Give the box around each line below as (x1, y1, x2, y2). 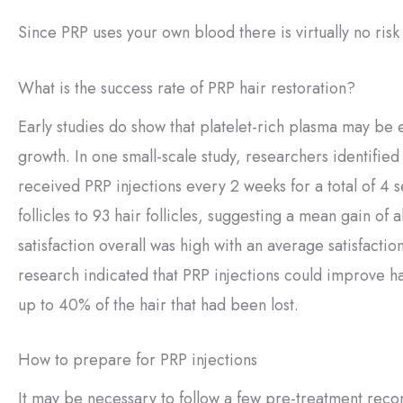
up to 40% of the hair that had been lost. (18, 292, 299, 317)
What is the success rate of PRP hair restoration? (18, 76, 355, 100)
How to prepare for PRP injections (18, 348, 257, 372)
